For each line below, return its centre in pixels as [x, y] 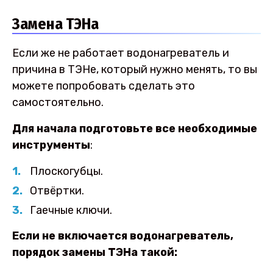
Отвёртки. [57, 190]
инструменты [51, 145]
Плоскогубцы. [66, 172]
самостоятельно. [58, 103]
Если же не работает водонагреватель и [121, 53]
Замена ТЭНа [55, 24]
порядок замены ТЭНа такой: [95, 252]
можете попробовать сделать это [104, 86]
